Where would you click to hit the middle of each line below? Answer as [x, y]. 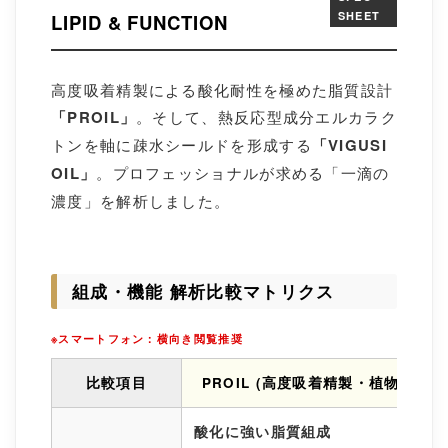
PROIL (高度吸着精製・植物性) [311, 382]
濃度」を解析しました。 [141, 200]
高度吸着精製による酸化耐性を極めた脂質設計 [222, 89]
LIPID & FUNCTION [139, 22]
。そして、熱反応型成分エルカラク [266, 116]
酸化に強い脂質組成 [263, 431]
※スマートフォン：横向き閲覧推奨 [147, 338]
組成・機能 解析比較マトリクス [203, 291]
